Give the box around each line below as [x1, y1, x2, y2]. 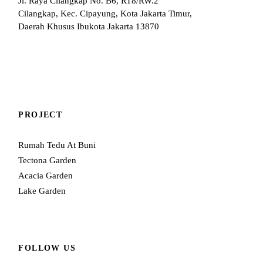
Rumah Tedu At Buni [18, 140, 96, 150]
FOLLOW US [18, 243, 76, 252]
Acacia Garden [18, 170, 73, 180]
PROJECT [18, 110, 63, 119]
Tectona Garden [18, 155, 77, 165]
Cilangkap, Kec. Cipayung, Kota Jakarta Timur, [18, 8, 193, 18]
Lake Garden [18, 186, 66, 195]
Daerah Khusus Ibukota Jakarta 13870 [18, 21, 160, 31]
